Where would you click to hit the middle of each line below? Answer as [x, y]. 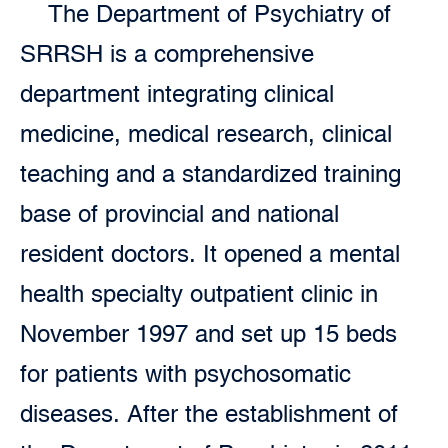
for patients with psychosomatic [185, 373]
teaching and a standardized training [210, 173]
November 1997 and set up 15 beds [208, 333]
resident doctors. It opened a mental [210, 253]
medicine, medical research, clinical [206, 133]
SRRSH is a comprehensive [167, 53]
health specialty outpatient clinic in [199, 293]
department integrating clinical [177, 93]
